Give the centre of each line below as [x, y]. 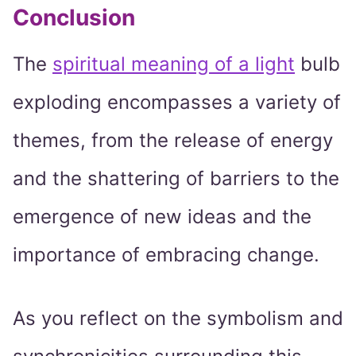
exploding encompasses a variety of [177, 103]
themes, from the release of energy [173, 141]
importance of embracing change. [166, 255]
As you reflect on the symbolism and [178, 319]
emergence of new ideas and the [162, 217]
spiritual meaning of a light [174, 64]
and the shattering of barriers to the [176, 179]
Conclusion [74, 18]
